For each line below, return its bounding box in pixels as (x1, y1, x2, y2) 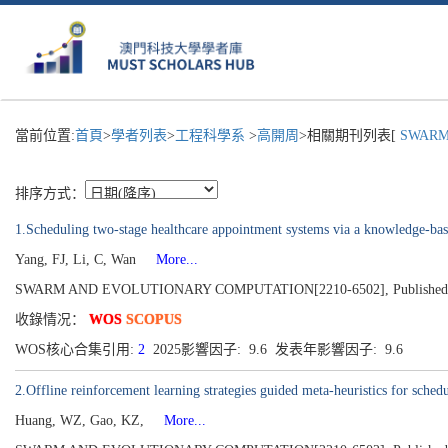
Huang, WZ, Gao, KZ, (15, 413, 148, 428)
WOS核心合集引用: (15, 342, 138, 357)
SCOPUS (126, 312, 182, 327)
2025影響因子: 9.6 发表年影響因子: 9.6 (149, 342, 407, 357)
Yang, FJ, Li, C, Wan (15, 252, 140, 267)
